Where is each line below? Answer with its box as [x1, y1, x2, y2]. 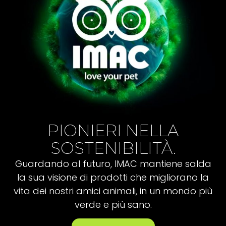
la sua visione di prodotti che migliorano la [17, 171, 209, 184]
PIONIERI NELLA [47, 120, 179, 140]
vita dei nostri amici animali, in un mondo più [14, 184, 212, 197]
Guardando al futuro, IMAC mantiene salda [15, 157, 211, 170]
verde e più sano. [74, 198, 152, 211]
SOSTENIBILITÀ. [50, 138, 176, 158]
